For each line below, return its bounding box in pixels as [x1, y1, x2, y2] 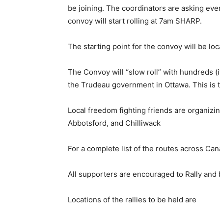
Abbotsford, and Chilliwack [68, 118, 161, 128]
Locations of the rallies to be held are [68, 194, 196, 204]
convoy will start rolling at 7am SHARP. [68, 16, 202, 26]
